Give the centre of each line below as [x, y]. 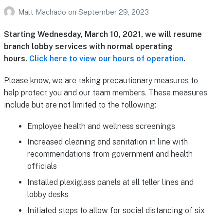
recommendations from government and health [110, 154]
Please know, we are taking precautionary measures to [101, 80]
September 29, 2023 [113, 12]
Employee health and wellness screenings [101, 126]
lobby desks [48, 195]
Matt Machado [43, 12]
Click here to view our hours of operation [106, 59]
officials [42, 166]
